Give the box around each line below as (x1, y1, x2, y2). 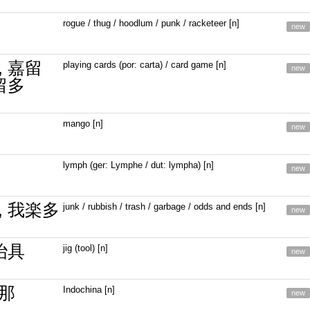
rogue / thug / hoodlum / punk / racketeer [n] (63, 18, 240, 28)
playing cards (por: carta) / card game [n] (63, 60, 227, 70)
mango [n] (63, 118, 104, 129)
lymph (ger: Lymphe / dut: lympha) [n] (63, 160, 215, 170)
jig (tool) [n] (63, 243, 109, 253)
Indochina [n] (63, 284, 116, 295)
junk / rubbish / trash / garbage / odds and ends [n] (63, 201, 266, 212)
